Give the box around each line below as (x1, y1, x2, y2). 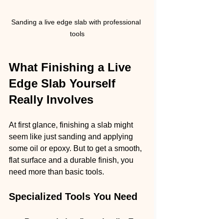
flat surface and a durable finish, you (9, 156, 135, 164)
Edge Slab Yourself (9, 77, 119, 90)
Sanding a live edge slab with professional (11, 18, 143, 26)
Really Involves (9, 93, 93, 106)
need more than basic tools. (9, 168, 104, 176)
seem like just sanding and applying (9, 132, 135, 141)
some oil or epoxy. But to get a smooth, (9, 144, 144, 153)
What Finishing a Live (9, 61, 134, 74)
